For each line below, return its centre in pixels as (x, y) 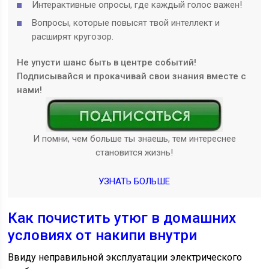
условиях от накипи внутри (103, 236)
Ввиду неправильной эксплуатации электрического (125, 258)
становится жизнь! (134, 153)
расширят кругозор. (73, 37)
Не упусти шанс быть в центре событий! (107, 63)
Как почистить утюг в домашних (122, 218)
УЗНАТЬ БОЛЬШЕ (134, 182)
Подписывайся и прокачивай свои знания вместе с (132, 77)
